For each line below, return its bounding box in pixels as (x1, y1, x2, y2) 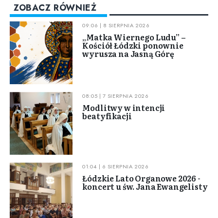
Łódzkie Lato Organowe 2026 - (82, 172, 200, 184)
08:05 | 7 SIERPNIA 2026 (82, 91, 149, 100)
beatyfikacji (82, 109, 132, 122)
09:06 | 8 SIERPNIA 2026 (82, 21, 150, 29)
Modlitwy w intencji (82, 101, 165, 113)
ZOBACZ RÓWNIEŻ (14, 1, 97, 14)
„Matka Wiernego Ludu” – (82, 31, 186, 43)
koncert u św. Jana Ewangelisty (82, 181, 208, 193)
